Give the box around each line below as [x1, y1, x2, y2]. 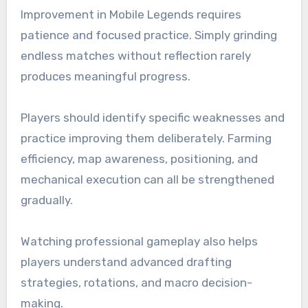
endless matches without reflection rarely [20, 49, 251, 63]
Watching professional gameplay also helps [20, 234, 258, 249]
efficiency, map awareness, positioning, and [20, 152, 258, 166]
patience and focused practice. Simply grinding [20, 28, 277, 43]
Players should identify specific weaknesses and [20, 111, 285, 125]
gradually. [20, 193, 73, 208]
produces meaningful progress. [20, 69, 190, 84]
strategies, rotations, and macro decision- [20, 276, 252, 290]
